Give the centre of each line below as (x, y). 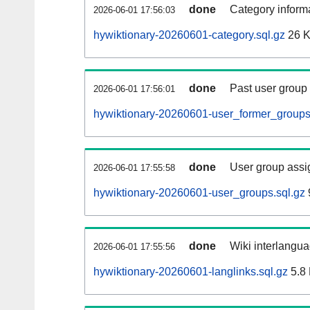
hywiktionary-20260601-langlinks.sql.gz (191, 272)
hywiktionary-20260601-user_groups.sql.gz (199, 193)
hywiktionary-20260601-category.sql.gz (189, 35)
